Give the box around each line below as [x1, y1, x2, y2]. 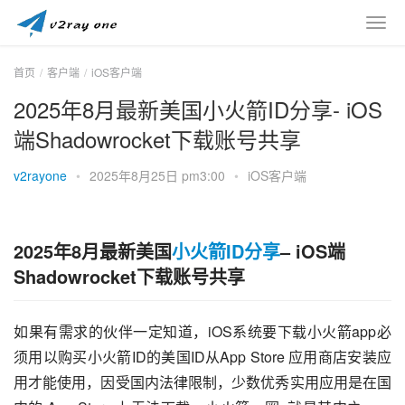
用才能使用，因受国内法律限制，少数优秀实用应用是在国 [14, 372, 391, 392]
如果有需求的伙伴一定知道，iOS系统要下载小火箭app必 [14, 321, 391, 342]
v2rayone [14, 166, 67, 184]
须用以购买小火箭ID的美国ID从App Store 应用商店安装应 [14, 346, 391, 367]
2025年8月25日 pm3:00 [89, 166, 229, 184]
